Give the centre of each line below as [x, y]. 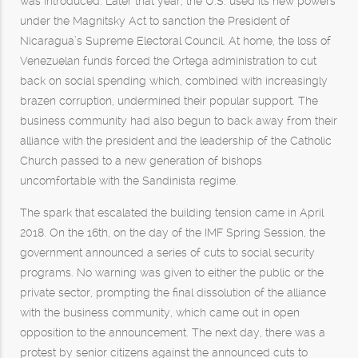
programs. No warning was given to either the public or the [172, 272]
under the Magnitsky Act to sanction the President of [155, 21]
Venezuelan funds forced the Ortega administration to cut [168, 61]
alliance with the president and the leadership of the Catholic [176, 141]
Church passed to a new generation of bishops [141, 161]
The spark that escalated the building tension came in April [172, 213]
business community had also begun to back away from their [179, 121]
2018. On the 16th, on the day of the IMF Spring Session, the [173, 233]
